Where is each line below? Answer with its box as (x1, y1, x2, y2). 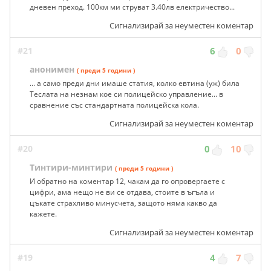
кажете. (30, 208, 57, 219)
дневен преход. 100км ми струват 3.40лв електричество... (30, 1, 235, 12)
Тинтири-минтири (30, 161, 113, 173)
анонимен (30, 63, 74, 75)
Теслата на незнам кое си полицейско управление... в (30, 88, 223, 99)
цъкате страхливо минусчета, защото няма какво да (30, 197, 217, 208)
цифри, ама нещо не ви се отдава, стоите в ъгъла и (30, 186, 215, 197)
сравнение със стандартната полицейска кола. (30, 99, 199, 110)
